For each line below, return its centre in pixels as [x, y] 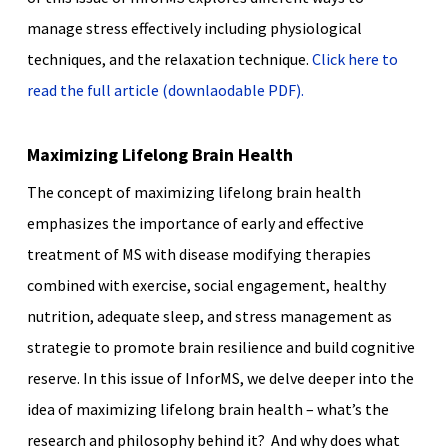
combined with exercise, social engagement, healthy [206, 284]
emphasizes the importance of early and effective [195, 222]
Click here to [354, 58]
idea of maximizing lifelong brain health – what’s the [207, 408]
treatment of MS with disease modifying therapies [198, 253]
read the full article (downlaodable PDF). [165, 89]
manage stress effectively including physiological [194, 27]
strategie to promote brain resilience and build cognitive [220, 346]
